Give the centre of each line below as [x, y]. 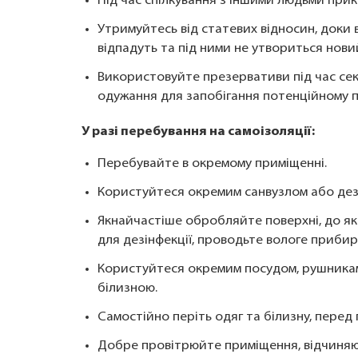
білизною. [127, 288]
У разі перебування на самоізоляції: [198, 132]
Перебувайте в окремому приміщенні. [212, 164]
